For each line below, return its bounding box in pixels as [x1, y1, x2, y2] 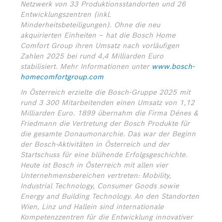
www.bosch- [152, 62, 194, 71]
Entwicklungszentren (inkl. [20, 10, 111, 19]
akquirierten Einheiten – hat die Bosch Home [20, 31, 175, 40]
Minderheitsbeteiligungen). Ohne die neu [20, 20, 160, 29]
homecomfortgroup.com [20, 72, 104, 81]
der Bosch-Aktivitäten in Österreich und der [20, 140, 169, 149]
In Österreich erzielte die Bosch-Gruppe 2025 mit [20, 88, 190, 97]
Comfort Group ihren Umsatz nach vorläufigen [20, 41, 179, 50]
